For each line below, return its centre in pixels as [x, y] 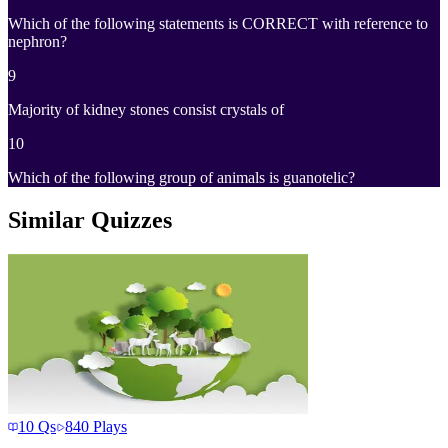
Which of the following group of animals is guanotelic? [181, 178]
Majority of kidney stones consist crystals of [146, 110]
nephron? [37, 42]
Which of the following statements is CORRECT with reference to [218, 24]
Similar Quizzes [90, 220]
